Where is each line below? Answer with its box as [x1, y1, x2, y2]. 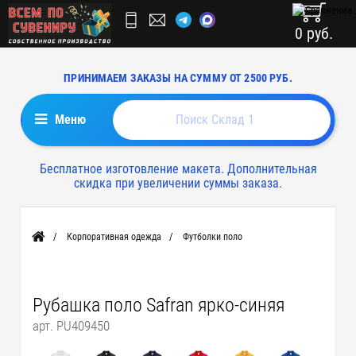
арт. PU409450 [33, 318, 110, 334]
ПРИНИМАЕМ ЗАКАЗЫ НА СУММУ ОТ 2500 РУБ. [64, 72, 292, 84]
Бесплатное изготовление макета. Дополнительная [39, 161, 317, 176]
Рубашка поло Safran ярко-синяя [33, 294, 285, 316]
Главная [31, 235, 64, 247]
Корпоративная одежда [67, 231, 162, 242]
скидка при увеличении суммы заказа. [74, 176, 282, 191]
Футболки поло [183, 231, 243, 242]
